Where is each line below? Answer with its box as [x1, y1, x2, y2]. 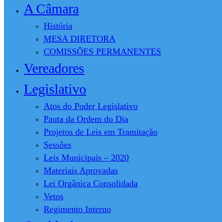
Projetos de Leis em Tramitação [44, 126, 158, 137]
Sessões [44, 139, 71, 150]
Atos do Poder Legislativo [44, 101, 138, 111]
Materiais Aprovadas [44, 165, 118, 175]
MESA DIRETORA [44, 33, 115, 44]
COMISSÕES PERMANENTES [44, 46, 161, 56]
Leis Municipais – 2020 [44, 152, 129, 163]
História [44, 20, 72, 31]
